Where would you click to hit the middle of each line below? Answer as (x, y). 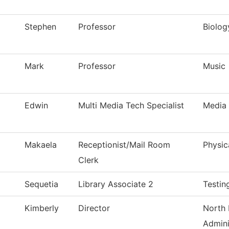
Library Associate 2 (116, 184)
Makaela (41, 145)
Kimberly (42, 208)
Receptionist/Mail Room (124, 145)
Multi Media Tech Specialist (131, 106)
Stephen (40, 27)
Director (94, 208)
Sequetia (41, 184)
